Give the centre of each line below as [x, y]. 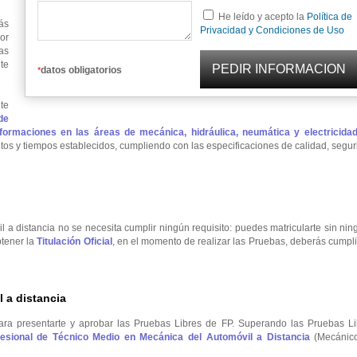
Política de [330, 17]
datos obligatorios [81, 70]
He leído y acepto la [263, 17]
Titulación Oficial [75, 241]
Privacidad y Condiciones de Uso [272, 30]
